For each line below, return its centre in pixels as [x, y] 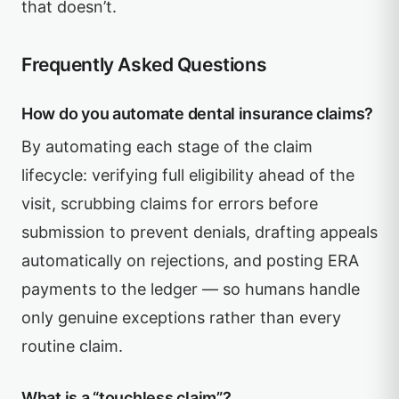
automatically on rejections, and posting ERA [190, 261]
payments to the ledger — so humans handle [191, 289]
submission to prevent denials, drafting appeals [199, 232]
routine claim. [72, 346]
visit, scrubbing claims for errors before [170, 204]
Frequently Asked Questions [144, 65]
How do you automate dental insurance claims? [198, 114]
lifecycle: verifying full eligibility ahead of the [188, 175]
